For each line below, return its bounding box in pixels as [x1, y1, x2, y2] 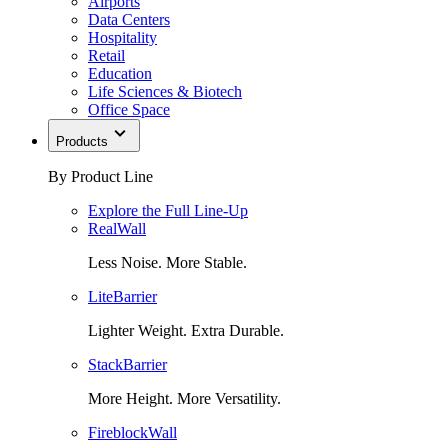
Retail [88, 46, 125, 64]
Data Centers [88, 10, 170, 28]
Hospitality [88, 28, 157, 46]
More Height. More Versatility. [88, 389, 281, 407]
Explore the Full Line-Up [88, 201, 248, 219]
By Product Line [48, 167, 153, 185]
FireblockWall [88, 423, 177, 441]
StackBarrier [88, 355, 167, 373]
